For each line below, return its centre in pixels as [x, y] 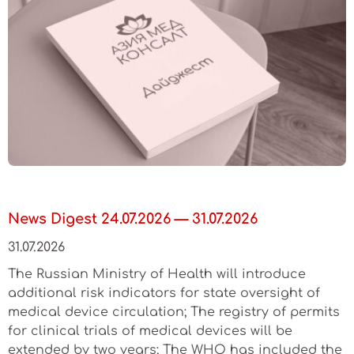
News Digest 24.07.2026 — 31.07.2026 [133, 218]
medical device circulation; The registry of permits [174, 312]
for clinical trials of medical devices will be [150, 331]
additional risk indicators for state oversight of [164, 293]
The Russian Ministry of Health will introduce [157, 274]
